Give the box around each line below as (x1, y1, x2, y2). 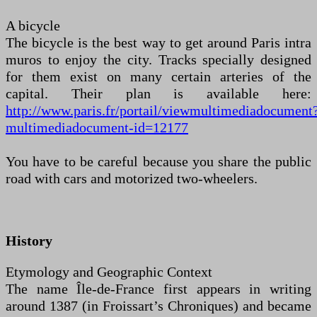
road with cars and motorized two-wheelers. (6, 171, 258, 187)
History (6, 233, 52, 249)
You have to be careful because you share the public (6, 154, 311, 170)
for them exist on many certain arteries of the (6, 69, 311, 85)
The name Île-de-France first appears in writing (6, 281, 311, 297)
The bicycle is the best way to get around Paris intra (6, 35, 311, 51)
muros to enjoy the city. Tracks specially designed (6, 52, 311, 68)
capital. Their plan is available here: (6, 86, 311, 102)
